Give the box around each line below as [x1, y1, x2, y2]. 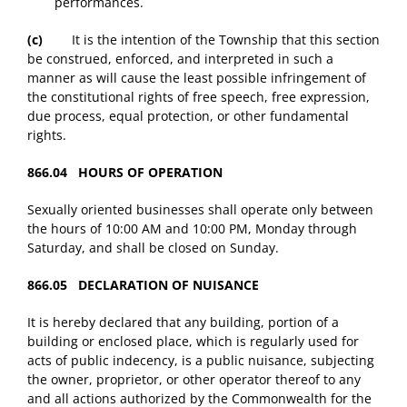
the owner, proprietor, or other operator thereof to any [27, 371, 361, 389]
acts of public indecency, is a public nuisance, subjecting [27, 352, 374, 370]
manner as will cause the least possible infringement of [27, 69, 366, 87]
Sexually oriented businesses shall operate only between [27, 201, 373, 219]
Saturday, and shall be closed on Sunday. [27, 239, 279, 257]
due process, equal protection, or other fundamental [27, 107, 349, 125]
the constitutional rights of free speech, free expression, [27, 88, 370, 106]
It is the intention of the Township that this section [43, 31, 380, 49]
